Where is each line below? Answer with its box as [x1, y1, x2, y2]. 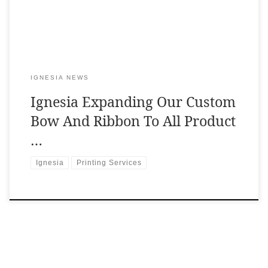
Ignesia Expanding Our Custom [30, 92, 236, 112]
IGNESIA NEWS [30, 74, 89, 81]
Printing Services [76, 159, 142, 167]
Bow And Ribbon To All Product [30, 111, 236, 131]
